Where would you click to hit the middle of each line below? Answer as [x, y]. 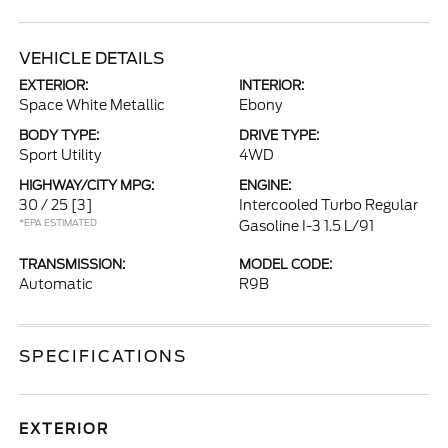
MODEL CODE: [285, 264]
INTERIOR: [271, 85]
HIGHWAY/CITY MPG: [87, 185]
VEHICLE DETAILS [92, 58]
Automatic [56, 284]
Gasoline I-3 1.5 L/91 [306, 226]
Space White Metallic [92, 105]
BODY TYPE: [59, 135]
